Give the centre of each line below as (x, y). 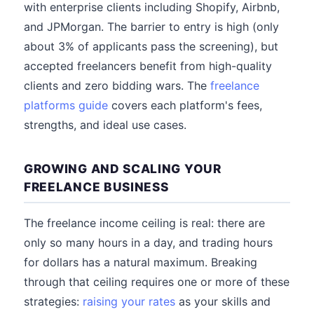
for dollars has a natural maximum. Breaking (141, 262)
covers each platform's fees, (185, 105)
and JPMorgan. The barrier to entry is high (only (151, 27)
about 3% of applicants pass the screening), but (151, 46)
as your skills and (223, 301)
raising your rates (129, 301)
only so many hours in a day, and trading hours (148, 243)
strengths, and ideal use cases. (105, 125)
